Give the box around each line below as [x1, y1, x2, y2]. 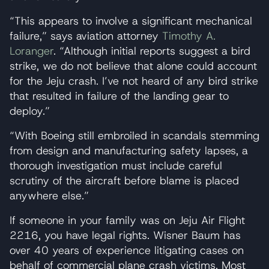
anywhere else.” [10, 188, 89, 203]
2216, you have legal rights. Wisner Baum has [10, 228, 241, 243]
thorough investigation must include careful [10, 158, 222, 173]
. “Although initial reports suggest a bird [53, 43, 250, 58]
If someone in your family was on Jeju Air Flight [10, 213, 245, 228]
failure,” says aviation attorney [10, 28, 162, 43]
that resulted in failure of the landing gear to [10, 88, 229, 103]
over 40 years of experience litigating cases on [10, 243, 244, 258]
